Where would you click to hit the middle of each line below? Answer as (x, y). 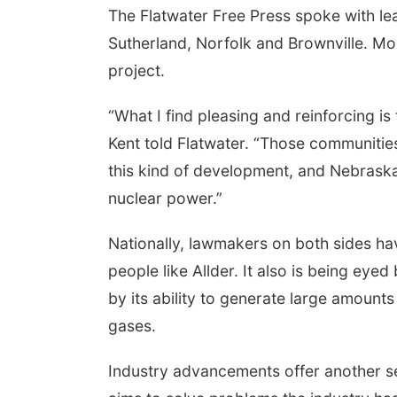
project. (136, 70)
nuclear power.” (165, 198)
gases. (132, 326)
